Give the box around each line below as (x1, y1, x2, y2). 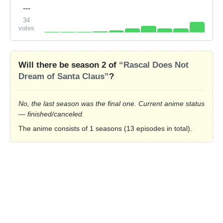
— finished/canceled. (18, 110, 84, 118)
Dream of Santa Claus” (18, 71, 109, 81)
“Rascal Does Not (119, 60, 189, 70)
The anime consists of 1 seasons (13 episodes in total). (18, 124, 192, 132)
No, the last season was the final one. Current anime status (18, 99, 205, 108)
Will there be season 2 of (18, 60, 119, 70)
